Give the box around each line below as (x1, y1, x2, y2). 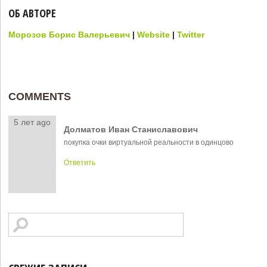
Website (137, 30, 170, 40)
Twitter (177, 30, 205, 40)
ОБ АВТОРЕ (8, 6, 57, 21)
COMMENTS (8, 91, 72, 103)
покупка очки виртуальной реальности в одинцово (63, 138, 234, 147)
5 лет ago (14, 117, 51, 128)
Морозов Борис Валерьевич (8, 30, 131, 40)
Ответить (63, 158, 95, 167)
